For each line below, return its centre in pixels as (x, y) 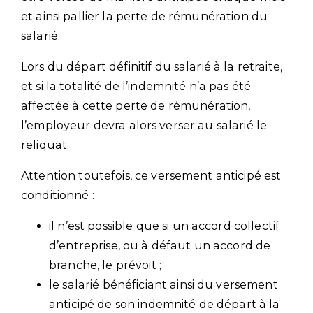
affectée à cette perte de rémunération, (136, 105)
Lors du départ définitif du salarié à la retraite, (152, 66)
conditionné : (58, 195)
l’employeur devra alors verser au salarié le (144, 125)
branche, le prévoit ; (105, 265)
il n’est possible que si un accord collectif (165, 226)
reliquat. (45, 145)
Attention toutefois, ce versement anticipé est (151, 175)
